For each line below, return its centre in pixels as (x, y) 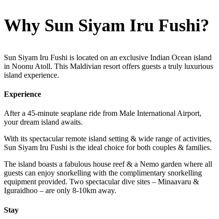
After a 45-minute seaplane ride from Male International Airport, (103, 113)
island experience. (32, 75)
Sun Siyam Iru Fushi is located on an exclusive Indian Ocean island (108, 57)
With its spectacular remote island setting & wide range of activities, (108, 139)
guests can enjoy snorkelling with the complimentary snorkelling (103, 173)
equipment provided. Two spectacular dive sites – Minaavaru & (101, 182)
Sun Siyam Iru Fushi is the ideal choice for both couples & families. (108, 148)
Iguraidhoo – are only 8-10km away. (60, 191)
